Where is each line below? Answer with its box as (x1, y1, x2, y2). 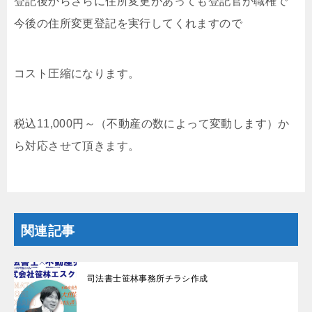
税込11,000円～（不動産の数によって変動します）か (14, 118, 290, 130)
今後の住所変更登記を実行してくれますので (14, 17, 242, 30)
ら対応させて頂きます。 (14, 140, 140, 153)
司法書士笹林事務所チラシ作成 (87, 274, 208, 284)
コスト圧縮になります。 (14, 68, 140, 80)
